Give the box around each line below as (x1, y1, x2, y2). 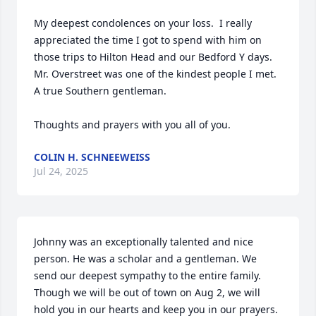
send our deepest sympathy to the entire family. (34, 269, 261, 282)
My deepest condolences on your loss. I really (34, 16, 252, 30)
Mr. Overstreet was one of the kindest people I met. (34, 67, 276, 80)
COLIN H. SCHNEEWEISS (34, 150, 150, 164)
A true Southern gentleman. (34, 84, 166, 97)
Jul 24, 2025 (34, 164, 88, 178)
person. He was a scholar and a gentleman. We (34, 252, 257, 265)
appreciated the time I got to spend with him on (34, 33, 262, 47)
